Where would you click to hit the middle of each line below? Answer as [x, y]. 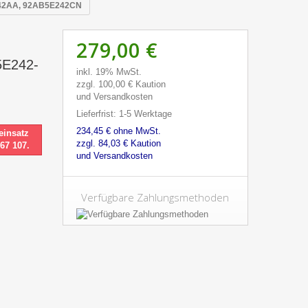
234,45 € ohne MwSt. [118, 131]
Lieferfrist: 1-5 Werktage [124, 113]
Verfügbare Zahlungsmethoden [155, 197]
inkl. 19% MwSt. [109, 71]
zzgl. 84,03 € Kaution [118, 143]
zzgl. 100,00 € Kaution [121, 84]
